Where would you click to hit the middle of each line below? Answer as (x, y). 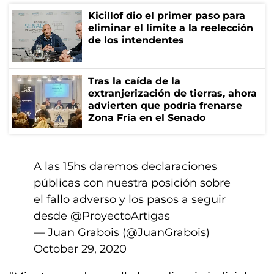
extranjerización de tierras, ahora (172, 93)
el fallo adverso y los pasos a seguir (130, 199)
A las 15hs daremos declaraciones (125, 166)
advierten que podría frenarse (165, 106)
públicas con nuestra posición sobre (132, 183)
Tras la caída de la (134, 81)
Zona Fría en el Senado (147, 118)
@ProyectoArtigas (120, 216)
